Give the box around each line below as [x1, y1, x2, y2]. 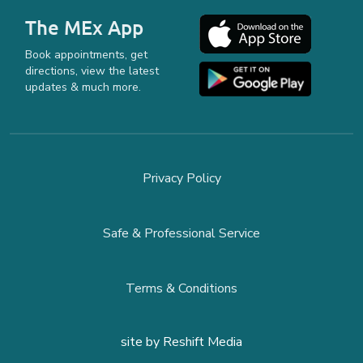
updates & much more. [25, 79, 141, 95]
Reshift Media [163, 333, 242, 351]
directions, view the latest [25, 63, 159, 79]
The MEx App [25, 15, 143, 40]
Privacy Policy [142, 169, 221, 187]
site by [121, 333, 163, 351]
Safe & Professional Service [103, 224, 260, 242]
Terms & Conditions [126, 280, 237, 297]
